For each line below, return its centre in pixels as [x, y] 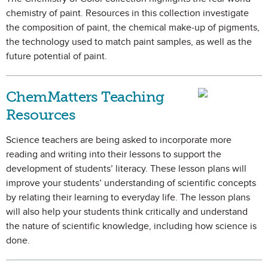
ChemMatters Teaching [85, 97]
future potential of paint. [57, 56]
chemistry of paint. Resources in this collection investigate [127, 13]
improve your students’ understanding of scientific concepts [131, 183]
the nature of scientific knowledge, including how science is [131, 226]
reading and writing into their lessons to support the [114, 154]
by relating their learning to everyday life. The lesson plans [128, 197]
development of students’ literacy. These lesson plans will [126, 169]
